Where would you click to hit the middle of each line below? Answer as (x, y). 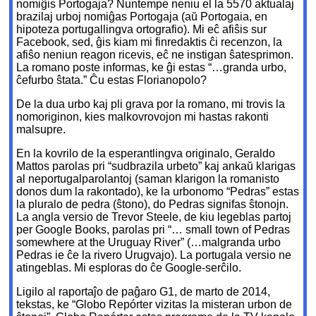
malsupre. (41, 130)
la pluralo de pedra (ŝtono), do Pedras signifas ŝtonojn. (153, 205)
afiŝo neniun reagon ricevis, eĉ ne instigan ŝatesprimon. (155, 55)
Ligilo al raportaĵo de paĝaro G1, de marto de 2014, (144, 292)
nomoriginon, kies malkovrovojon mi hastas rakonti (143, 117)
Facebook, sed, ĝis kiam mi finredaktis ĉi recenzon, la (150, 42)
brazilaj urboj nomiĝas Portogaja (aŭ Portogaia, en (142, 17)
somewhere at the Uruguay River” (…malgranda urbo (149, 243)
